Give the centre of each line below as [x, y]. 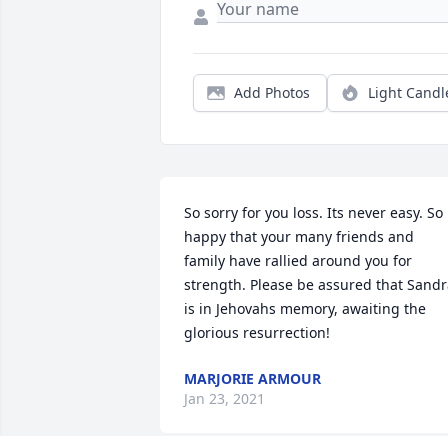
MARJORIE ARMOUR [252, 379]
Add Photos [272, 93]
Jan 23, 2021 [224, 399]
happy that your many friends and [299, 237]
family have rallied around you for [298, 261]
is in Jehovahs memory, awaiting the [305, 309]
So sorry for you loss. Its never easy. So [313, 213]
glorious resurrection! [257, 333]
